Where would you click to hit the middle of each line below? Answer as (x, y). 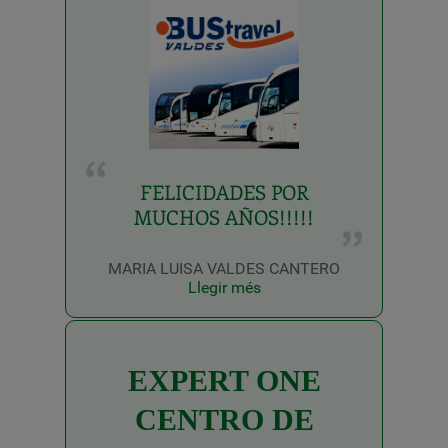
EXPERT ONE (224, 380)
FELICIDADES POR (224, 191)
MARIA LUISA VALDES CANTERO (224, 268)
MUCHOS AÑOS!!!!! (224, 216)
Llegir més (224, 287)
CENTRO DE (224, 419)
